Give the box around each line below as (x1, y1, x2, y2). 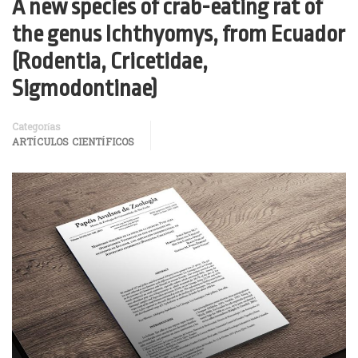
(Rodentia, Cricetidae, (12, 49, 208, 74)
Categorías (12, 121, 61, 135)
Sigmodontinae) (12, 76, 157, 101)
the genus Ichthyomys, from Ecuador (12, 22, 345, 47)
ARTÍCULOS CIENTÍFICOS (12, 136, 134, 150)
